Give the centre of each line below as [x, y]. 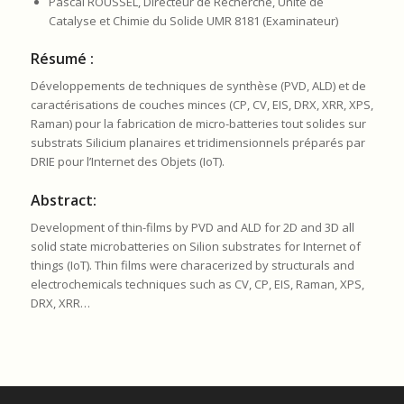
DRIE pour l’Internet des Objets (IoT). [127, 162]
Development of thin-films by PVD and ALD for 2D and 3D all [192, 228]
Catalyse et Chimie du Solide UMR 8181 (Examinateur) [193, 21]
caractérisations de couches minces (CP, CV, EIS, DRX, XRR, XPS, [202, 105]
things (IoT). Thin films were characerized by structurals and [192, 266]
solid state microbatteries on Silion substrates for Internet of [195, 247]
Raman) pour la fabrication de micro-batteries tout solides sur [198, 124]
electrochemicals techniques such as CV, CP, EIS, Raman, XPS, [197, 285]
